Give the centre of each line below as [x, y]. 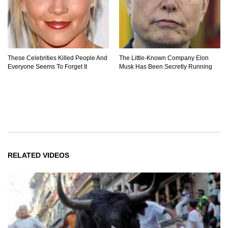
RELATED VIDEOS [38, 155]
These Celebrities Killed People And [58, 58]
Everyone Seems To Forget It [47, 66]
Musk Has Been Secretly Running [166, 66]
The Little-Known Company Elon [164, 58]
